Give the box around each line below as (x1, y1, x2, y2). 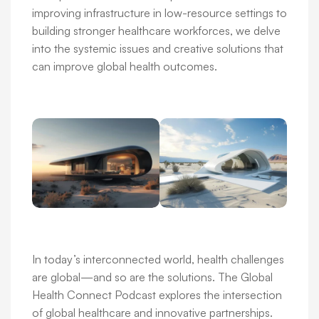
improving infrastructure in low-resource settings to (32, 6, 287, 21)
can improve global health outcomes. (32, 59, 217, 74)
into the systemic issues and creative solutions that (32, 41, 283, 56)
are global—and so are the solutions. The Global (32, 270, 273, 285)
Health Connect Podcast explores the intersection (32, 288, 282, 303)
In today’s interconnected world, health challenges (32, 252, 284, 267)
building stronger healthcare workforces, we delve (32, 23, 281, 38)
